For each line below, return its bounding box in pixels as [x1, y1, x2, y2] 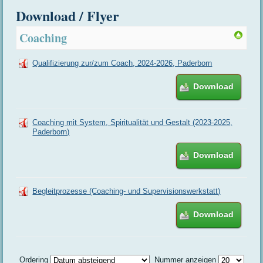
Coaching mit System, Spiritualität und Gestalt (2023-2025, [32, 118, 233, 127]
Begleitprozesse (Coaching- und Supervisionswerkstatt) [32, 187, 221, 196]
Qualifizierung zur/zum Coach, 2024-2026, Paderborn [32, 59, 213, 68]
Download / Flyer [16, 5, 120, 26]
